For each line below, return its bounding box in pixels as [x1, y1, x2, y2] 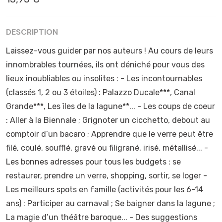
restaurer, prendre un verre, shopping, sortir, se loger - [6, 170, 207, 180]
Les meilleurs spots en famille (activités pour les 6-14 [6, 184, 203, 194]
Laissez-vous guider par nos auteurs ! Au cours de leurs [6, 46, 213, 55]
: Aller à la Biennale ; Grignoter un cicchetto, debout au [6, 115, 210, 125]
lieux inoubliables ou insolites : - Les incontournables [6, 73, 202, 83]
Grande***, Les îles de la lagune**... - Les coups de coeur [6, 101, 215, 111]
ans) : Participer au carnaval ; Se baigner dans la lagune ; [6, 198, 215, 208]
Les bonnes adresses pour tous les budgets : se [6, 157, 181, 166]
